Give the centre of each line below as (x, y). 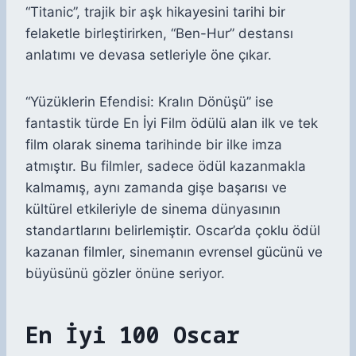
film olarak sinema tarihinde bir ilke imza (154, 145)
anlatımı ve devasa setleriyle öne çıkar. (149, 55)
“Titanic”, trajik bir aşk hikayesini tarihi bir (155, 12)
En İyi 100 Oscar (133, 335)
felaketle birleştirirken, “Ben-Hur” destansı (159, 34)
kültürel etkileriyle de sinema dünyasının (153, 209)
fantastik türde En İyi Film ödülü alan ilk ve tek (172, 124)
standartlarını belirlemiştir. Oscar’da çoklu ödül (173, 231)
